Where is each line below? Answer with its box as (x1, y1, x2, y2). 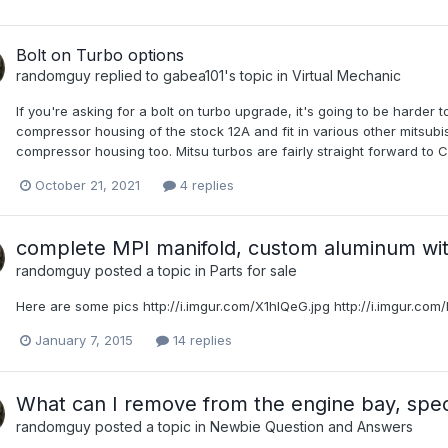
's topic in (224, 67, 292, 85)
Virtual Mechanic (292, 67, 401, 85)
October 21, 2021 (35, 177, 140, 194)
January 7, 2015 (35, 332, 133, 349)
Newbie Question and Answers (210, 417, 413, 435)
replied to (91, 67, 163, 85)
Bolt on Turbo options (16, 45, 184, 66)
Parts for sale (210, 262, 297, 280)
